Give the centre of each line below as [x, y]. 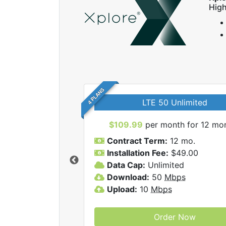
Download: [128, 177]
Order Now [175, 217]
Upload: [122, 189]
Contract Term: [137, 141]
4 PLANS [96, 96]
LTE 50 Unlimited [175, 102]
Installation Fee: [138, 153]
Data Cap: [126, 165]
